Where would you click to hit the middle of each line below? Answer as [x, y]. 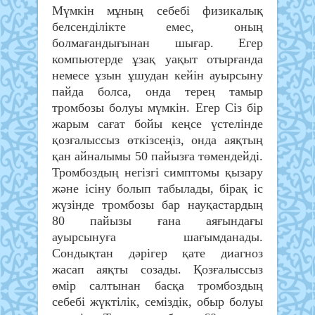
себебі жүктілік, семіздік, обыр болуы [157, 302]
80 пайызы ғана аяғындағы [157, 221]
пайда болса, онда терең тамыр [157, 92]
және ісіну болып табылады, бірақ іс [157, 189]
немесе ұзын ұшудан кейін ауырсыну [157, 76]
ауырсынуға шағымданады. [157, 237]
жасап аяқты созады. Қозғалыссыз [157, 270]
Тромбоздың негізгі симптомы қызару [157, 173]
